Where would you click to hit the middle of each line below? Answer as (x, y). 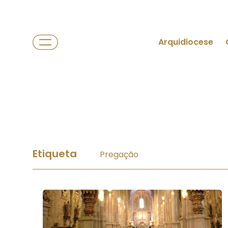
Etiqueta (56, 154)
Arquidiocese (186, 42)
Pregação (119, 154)
